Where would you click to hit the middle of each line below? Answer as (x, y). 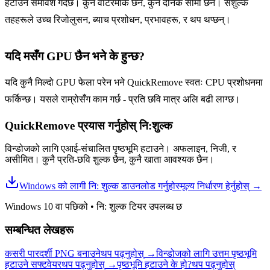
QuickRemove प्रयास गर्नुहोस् (71, 125)
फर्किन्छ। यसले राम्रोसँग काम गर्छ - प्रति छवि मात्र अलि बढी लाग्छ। (123, 99)
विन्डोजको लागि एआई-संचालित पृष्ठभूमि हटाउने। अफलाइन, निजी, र (121, 149)
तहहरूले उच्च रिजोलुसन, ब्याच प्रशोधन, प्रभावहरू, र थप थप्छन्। (118, 19)
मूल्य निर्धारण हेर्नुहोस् (215, 186)
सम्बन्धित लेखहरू (39, 230)
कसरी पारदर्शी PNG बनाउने (53, 253)
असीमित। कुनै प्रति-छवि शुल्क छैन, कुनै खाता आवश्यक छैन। (110, 160)
